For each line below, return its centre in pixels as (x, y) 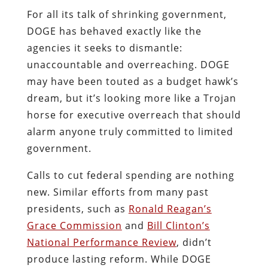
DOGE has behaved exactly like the (114, 31)
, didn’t (194, 242)
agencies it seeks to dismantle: (104, 48)
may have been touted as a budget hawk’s (133, 81)
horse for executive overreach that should (134, 115)
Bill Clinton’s (178, 225)
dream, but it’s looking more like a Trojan (131, 98)
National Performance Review (101, 242)
